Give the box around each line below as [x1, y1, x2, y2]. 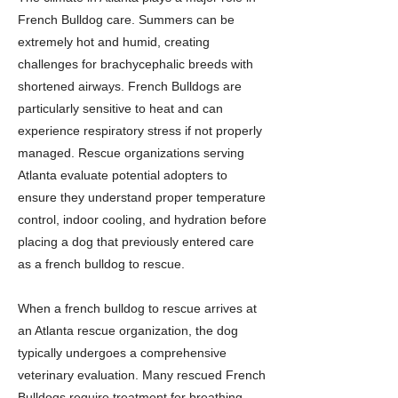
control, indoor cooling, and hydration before [18, 212, 267, 227]
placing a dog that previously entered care [18, 235, 254, 249]
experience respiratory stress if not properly [18, 123, 262, 138]
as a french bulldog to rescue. [18, 257, 185, 271]
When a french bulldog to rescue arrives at [18, 301, 257, 315]
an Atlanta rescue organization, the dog [18, 323, 238, 338]
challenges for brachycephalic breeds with [18, 57, 253, 71]
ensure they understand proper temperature [18, 190, 266, 204]
